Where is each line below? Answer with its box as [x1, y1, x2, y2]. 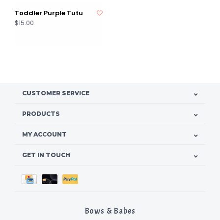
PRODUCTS [22, 110, 60, 118]
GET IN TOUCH [22, 151, 70, 159]
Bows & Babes [84, 206, 136, 217]
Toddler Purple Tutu [15, 8, 83, 18]
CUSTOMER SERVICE [22, 89, 89, 97]
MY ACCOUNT [22, 131, 67, 138]
